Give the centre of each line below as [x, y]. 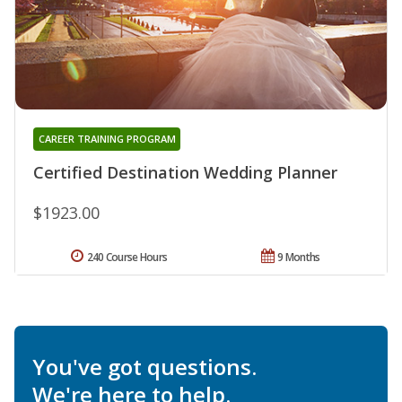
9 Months [299, 257]
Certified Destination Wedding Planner [185, 172]
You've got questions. [144, 366]
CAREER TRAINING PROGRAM [107, 138]
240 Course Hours [127, 257]
